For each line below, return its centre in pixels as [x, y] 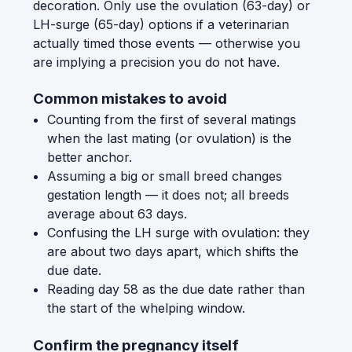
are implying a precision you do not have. [156, 62]
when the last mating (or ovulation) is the [169, 139]
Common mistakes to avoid [130, 99]
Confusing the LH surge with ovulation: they [178, 233]
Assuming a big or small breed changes [164, 176]
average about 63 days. [117, 214]
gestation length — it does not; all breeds [168, 195]
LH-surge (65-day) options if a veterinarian [161, 24]
